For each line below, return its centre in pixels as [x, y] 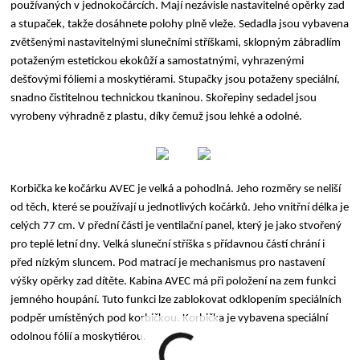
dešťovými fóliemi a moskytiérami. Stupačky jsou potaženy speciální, [176, 80]
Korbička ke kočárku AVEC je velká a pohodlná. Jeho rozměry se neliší [176, 189]
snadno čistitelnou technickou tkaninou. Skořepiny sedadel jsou [164, 98]
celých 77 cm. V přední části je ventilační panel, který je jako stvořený [176, 226]
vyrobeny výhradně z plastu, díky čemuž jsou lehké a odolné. [157, 117]
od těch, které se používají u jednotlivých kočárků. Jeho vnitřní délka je [180, 207]
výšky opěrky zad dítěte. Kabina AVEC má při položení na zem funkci [174, 281]
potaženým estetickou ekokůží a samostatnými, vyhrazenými [157, 61]
